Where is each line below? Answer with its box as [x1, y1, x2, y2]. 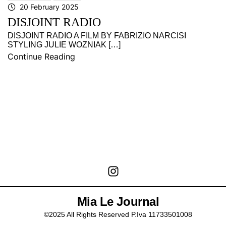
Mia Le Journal [77, 195, 159, 208]
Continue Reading [8, 51, 75, 62]
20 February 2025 [20, 3, 79, 11]
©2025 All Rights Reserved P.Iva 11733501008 [44, 210, 192, 218]
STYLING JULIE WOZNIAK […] [8, 40, 121, 49]
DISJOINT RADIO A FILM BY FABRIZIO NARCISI [8, 31, 188, 40]
